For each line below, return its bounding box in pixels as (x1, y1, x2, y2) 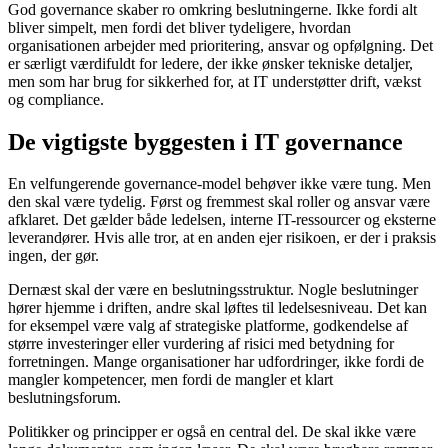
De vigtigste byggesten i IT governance (8, 128, 403, 155)
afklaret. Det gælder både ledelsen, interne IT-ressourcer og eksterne (8, 211, 436, 229)
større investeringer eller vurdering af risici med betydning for (8, 335, 394, 353)
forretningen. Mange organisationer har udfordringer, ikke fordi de (8, 353, 424, 371)
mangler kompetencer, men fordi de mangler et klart (8, 371, 333, 389)
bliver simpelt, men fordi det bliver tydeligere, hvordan (8, 18, 351, 36)
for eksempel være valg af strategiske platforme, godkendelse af (8, 317, 408, 335)
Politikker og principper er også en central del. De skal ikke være (8, 423, 416, 441)
